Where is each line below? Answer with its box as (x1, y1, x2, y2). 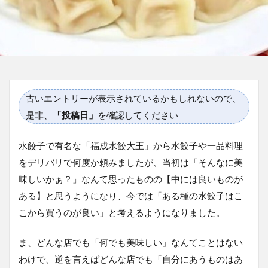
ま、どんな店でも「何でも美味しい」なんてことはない (19, 236, 243, 248)
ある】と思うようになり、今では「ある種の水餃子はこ (19, 190, 243, 201)
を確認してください (98, 109, 178, 120)
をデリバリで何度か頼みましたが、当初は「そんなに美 (19, 156, 243, 167)
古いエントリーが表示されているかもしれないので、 (26, 92, 241, 103)
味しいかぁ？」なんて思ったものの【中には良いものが (19, 173, 243, 184)
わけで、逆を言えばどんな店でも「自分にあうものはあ (19, 253, 243, 264)
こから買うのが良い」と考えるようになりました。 (19, 206, 225, 218)
